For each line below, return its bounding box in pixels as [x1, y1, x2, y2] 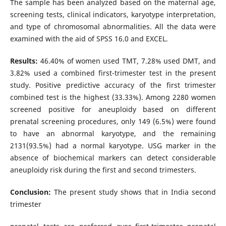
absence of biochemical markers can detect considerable [10, 152, 216, 162]
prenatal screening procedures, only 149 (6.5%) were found [10, 116, 216, 126]
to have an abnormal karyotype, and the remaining [10, 128, 216, 138]
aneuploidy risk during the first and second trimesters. [10, 164, 196, 175]
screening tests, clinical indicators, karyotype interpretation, [10, 9, 216, 19]
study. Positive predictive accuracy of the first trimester [10, 80, 216, 90]
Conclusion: [10, 187, 54, 197]
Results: [10, 55, 40, 66]
